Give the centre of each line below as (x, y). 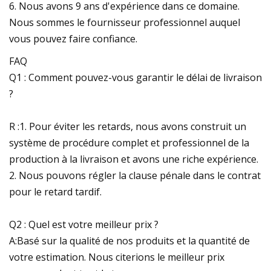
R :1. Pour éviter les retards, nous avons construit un (128, 126)
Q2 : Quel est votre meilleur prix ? (84, 224)
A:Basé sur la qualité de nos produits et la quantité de (129, 240)
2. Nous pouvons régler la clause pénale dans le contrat (135, 175)
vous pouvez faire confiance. (73, 38)
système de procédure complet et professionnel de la (129, 142)
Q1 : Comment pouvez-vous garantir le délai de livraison (135, 77)
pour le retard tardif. (55, 191)
